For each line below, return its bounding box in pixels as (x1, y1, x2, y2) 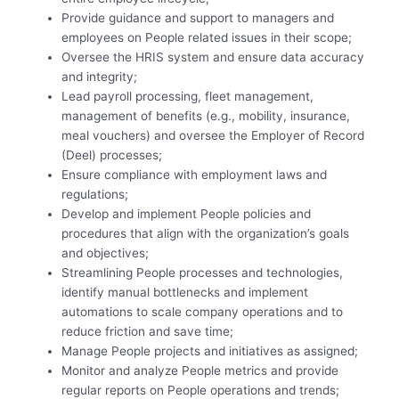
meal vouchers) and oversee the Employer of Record (61, 127, 365, 142)
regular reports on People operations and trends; (61, 382, 340, 397)
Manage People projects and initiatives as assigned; (61, 343, 359, 358)
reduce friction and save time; (61, 323, 234, 338)
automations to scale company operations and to (61, 304, 344, 319)
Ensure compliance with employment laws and (61, 167, 328, 182)
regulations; (61, 186, 129, 201)
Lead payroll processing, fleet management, (61, 88, 314, 103)
